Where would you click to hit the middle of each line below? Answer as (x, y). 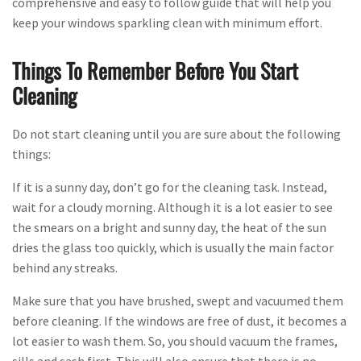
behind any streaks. (65, 268)
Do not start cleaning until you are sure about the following (176, 134)
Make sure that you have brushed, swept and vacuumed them (178, 301)
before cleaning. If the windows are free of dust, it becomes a (179, 321)
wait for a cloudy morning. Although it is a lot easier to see (172, 207)
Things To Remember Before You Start (155, 71)
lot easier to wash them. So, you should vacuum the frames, (175, 341)
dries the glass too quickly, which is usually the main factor (173, 248)
